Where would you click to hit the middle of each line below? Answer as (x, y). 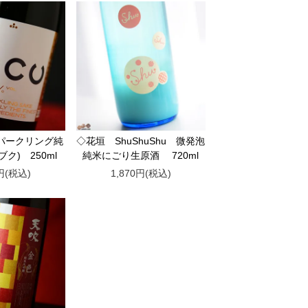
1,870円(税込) (141, 174)
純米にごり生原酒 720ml (141, 156)
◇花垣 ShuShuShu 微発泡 (141, 141)
